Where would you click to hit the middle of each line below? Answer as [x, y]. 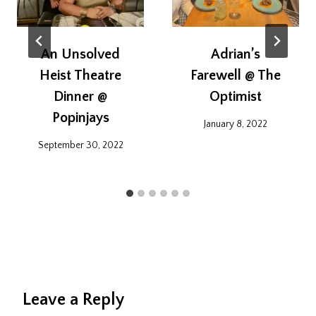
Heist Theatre [80, 76]
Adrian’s [236, 55]
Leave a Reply [73, 299]
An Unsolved [80, 55]
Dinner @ [80, 97]
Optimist [236, 97]
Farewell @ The [236, 76]
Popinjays [80, 118]
